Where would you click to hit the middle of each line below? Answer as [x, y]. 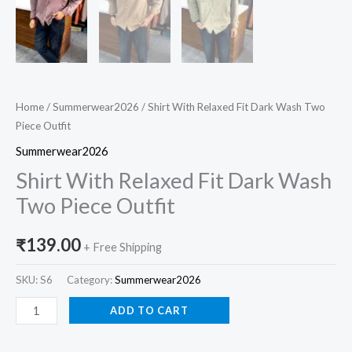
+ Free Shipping [123, 247]
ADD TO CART [149, 311]
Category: [91, 279]
